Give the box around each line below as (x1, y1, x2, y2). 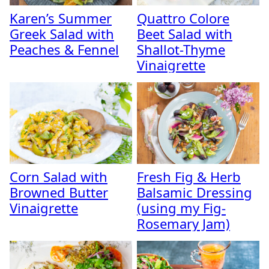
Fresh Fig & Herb (137, 167, 241, 186)
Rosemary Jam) (137, 214, 230, 232)
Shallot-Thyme (137, 40, 225, 58)
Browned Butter (10, 183, 108, 201)
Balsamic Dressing (137, 183, 252, 201)
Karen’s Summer (10, 8, 112, 27)
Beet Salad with (137, 24, 232, 43)
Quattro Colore (137, 8, 229, 27)
